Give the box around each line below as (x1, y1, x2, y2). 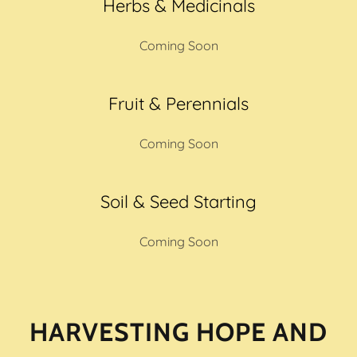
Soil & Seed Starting (100, 190, 257, 213)
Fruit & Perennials (108, 92, 249, 115)
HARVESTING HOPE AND (29, 316, 328, 347)
